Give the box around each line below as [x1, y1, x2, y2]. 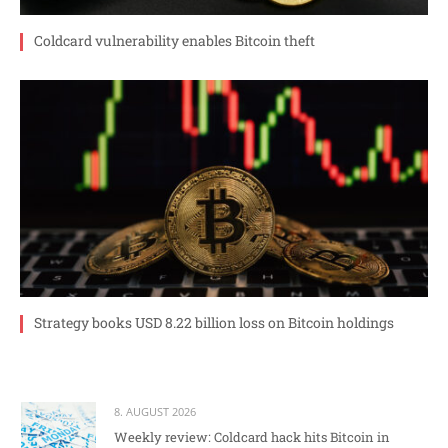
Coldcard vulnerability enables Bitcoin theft [34, 31, 315, 51]
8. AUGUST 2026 [114, 404, 196, 420]
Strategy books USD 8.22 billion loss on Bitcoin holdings [34, 313, 394, 333]
